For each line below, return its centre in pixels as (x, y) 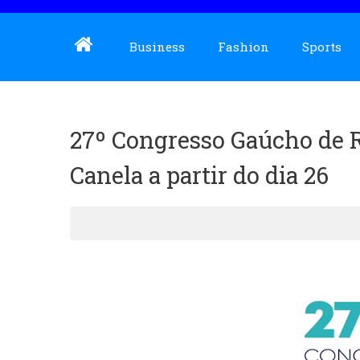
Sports (322, 46)
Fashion (243, 46)
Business (157, 46)
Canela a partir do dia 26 (199, 175)
